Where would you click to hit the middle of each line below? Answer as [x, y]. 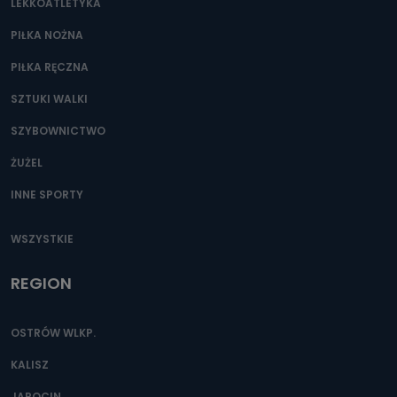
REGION [41, 283]
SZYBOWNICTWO [58, 131]
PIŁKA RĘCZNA [50, 67]
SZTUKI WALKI [49, 99]
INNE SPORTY [47, 195]
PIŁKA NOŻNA [47, 35]
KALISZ [30, 365]
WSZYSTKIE [42, 239]
